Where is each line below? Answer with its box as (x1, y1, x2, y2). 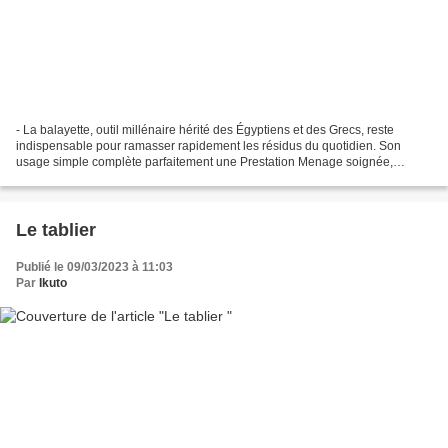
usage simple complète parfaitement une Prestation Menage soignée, (16, 154, 393, 169)
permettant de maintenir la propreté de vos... (16, 170, 255, 185)
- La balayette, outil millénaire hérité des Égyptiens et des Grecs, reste (16, 122, 394, 137)
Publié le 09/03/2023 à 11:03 (16, 259, 173, 274)
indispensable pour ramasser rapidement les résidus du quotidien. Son (16, 138, 401, 153)
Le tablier (16, 219, 96, 240)
